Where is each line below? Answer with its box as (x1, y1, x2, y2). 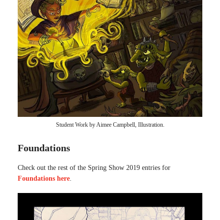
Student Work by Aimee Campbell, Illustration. (55, 121, 165, 128)
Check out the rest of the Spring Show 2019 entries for (18, 164, 170, 171)
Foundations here (18, 175, 70, 182)
